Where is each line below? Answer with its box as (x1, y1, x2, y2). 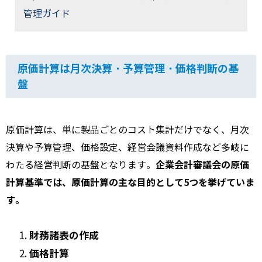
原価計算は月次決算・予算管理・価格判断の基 (18, 62, 239, 76)
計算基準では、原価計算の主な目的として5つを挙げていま (6, 177, 254, 189)
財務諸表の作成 (29, 229, 99, 243)
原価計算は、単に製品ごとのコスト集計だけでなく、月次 (6, 125, 249, 136)
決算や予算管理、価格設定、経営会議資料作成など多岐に (6, 142, 249, 154)
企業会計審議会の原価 (156, 159, 249, 172)
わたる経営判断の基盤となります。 (6, 160, 156, 171)
